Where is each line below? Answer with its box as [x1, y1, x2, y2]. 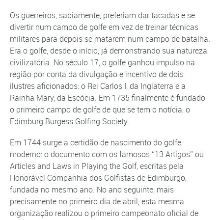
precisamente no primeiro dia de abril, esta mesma [10, 196, 184, 207]
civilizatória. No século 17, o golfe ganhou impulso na [10, 56, 195, 68]
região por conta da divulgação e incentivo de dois [10, 68, 184, 80]
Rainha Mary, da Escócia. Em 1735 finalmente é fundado [10, 92, 205, 103]
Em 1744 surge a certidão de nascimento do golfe [10, 137, 181, 148]
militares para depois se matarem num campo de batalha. [10, 33, 210, 44]
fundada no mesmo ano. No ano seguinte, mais [10, 184, 174, 195]
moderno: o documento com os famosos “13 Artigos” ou [10, 149, 204, 160]
